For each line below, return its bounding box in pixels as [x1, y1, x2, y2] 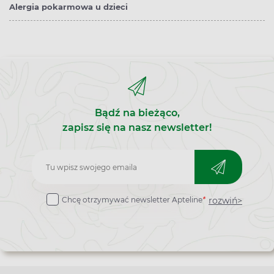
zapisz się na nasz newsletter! [62, 122, 212, 134]
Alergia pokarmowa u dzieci [9, 2, 128, 12]
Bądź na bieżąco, [94, 107, 180, 119]
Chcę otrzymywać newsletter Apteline [62, 195, 202, 205]
